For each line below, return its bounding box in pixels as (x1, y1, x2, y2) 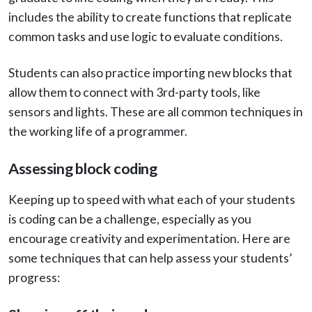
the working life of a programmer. (8, 123, 187, 139)
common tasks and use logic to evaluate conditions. (8, 29, 283, 44)
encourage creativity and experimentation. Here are (8, 231, 290, 246)
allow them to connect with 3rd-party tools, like (8, 84, 260, 100)
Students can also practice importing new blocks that (8, 65, 292, 80)
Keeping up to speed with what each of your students (8, 192, 295, 207)
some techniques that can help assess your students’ (8, 250, 292, 265)
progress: (8, 270, 60, 285)
